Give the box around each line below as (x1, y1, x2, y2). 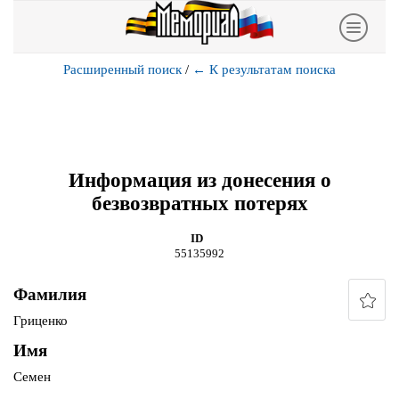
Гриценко (13, 313, 68, 329)
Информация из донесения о (68, 168, 331, 191)
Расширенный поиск (63, 62, 182, 77)
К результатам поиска (209, 62, 336, 77)
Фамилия (13, 285, 86, 305)
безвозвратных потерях (91, 191, 308, 215)
